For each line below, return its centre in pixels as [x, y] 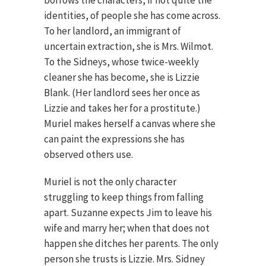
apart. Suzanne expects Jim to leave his [128, 213]
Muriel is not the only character [110, 182]
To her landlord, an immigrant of [113, 31]
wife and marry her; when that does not [127, 228]
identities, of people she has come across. [132, 15]
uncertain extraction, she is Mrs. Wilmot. [129, 46]
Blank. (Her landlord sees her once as [122, 93]
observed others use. [88, 154]
